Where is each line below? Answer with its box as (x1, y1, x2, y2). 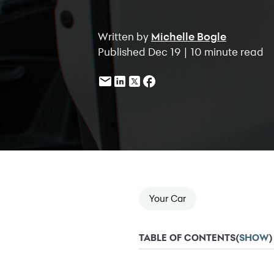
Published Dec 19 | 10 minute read (98, 45, 264, 58)
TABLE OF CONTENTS (139, 232, 235, 243)
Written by (98, 29, 151, 43)
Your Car (149, 193, 186, 204)
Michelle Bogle (151, 31, 226, 42)
